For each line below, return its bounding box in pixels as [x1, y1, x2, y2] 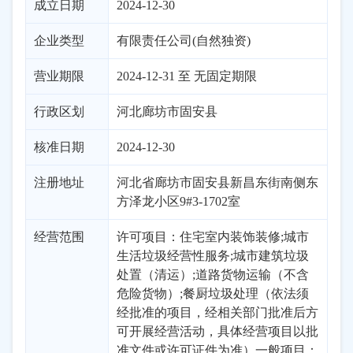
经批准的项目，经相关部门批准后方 [117, 306, 318, 319]
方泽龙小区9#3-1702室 [117, 195, 240, 208]
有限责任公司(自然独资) [117, 34, 251, 47]
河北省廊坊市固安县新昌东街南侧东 [117, 176, 318, 189]
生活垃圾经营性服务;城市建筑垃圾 [117, 249, 309, 262]
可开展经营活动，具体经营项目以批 [117, 325, 318, 338]
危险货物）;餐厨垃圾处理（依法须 [117, 287, 309, 300]
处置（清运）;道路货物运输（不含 [117, 268, 309, 281]
